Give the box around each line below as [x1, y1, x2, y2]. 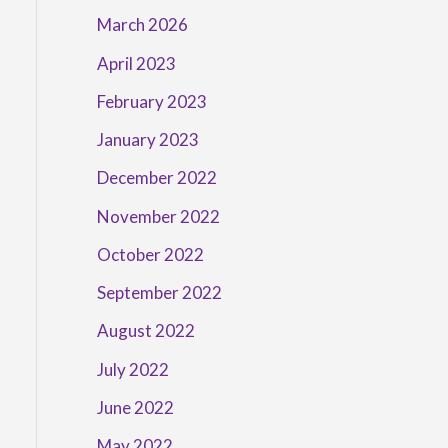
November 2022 [96, 205, 220, 227]
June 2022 [96, 396, 174, 418]
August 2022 [96, 320, 195, 342]
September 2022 [96, 282, 222, 304]
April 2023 [96, 52, 176, 74]
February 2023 [96, 90, 207, 112]
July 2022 [96, 358, 169, 380]
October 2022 [96, 243, 204, 265]
